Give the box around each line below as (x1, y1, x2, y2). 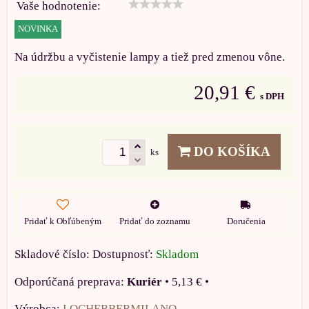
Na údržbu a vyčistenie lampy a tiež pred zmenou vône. (14, 50, 285, 63)
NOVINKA (18, 24, 58, 34)
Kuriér (127, 275, 162, 288)
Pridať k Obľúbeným (24, 216, 102, 226)
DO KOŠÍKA (190, 144, 270, 159)
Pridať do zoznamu (119, 216, 190, 226)
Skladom (156, 247, 199, 261)
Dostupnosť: (92, 247, 156, 261)
